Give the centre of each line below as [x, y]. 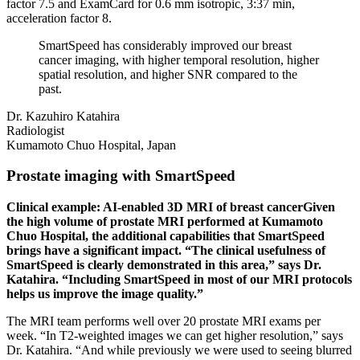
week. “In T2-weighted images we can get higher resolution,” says [175, 335]
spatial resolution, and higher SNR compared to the [168, 74]
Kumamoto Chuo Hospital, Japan [91, 145]
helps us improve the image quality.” [105, 293]
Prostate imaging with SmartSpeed [121, 176]
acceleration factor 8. [59, 18]
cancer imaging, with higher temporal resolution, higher [179, 59]
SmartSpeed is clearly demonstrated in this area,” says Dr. [164, 264]
